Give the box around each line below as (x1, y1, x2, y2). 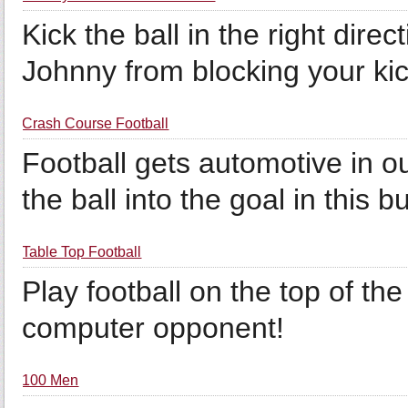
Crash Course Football (22, 116, 169, 131)
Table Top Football (22, 244, 142, 260)
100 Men (22, 372, 79, 388)
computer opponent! (22, 311, 285, 344)
